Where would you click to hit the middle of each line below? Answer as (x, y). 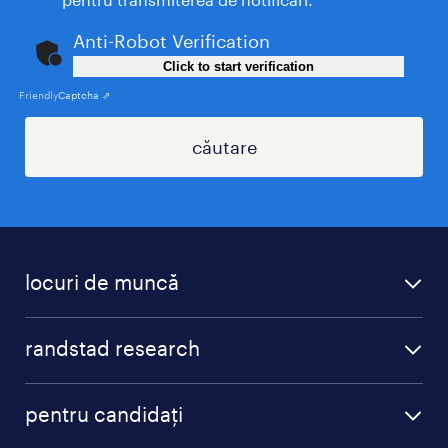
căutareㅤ (224, 146)
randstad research (112, 347)
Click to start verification (238, 66)
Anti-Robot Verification (171, 40)
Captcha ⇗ (84, 94)
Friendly (38, 94)
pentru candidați (104, 413)
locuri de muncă (102, 281)
